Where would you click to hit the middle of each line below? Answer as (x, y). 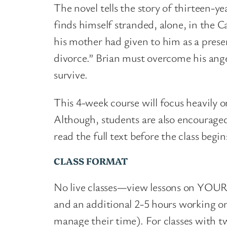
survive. (71, 74)
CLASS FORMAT (91, 161)
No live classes (85, 186)
